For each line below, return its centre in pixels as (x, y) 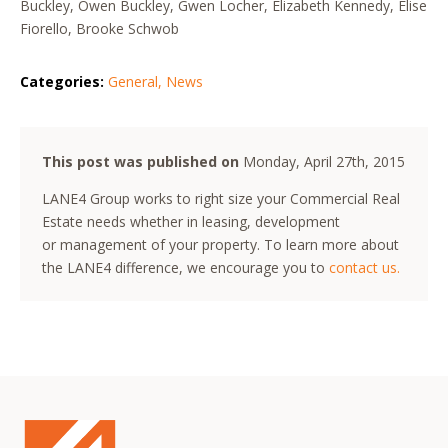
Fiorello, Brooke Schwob (99, 28)
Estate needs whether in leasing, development (191, 221)
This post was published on (141, 161)
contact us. (365, 267)
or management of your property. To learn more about (221, 244)
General (133, 82)
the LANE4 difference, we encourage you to (186, 267)
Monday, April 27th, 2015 (324, 161)
